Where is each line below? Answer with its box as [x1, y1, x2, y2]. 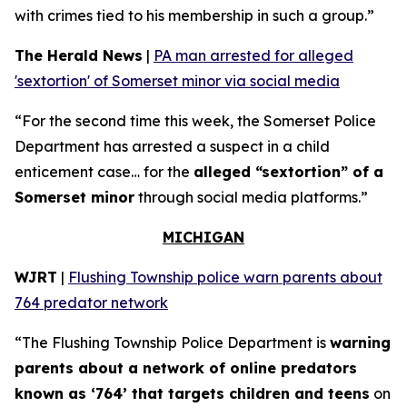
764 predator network [15, 293, 168, 312]
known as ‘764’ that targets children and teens [15, 384, 370, 402]
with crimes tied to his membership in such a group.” [15, 6, 374, 25]
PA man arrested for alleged [154, 46, 353, 65]
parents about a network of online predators [15, 359, 357, 377]
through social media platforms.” [134, 188, 368, 206]
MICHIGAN [163, 228, 244, 246]
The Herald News [15, 46, 143, 65]
